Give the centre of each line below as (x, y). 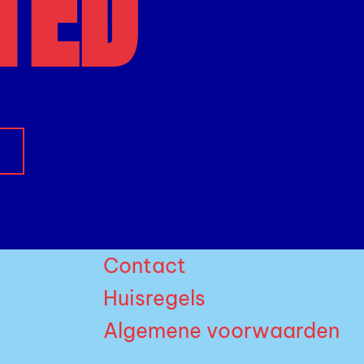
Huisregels (154, 299)
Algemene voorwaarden (221, 331)
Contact (145, 266)
